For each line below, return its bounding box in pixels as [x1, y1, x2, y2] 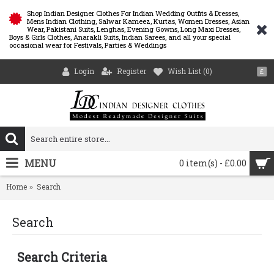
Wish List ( [167, 66, 206, 76]
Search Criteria [17, 250, 107, 265]
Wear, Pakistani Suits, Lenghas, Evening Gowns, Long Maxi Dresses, [27, 24, 240, 34]
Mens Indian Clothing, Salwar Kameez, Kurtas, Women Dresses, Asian [27, 17, 250, 26]
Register [116, 66, 146, 76]
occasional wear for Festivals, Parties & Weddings [9, 40, 166, 50]
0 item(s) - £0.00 [179, 157, 246, 169]
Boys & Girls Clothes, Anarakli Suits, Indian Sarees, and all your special [9, 32, 231, 42]
